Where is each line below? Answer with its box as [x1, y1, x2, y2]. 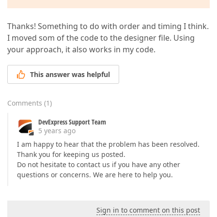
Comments [7, 98, 42, 108]
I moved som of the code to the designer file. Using [7, 32, 195, 43]
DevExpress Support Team [38, 117, 106, 127]
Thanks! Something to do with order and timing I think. [7, 21, 209, 31]
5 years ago [38, 126, 76, 136]
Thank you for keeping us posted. [17, 150, 125, 159]
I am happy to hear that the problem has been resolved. [17, 139, 200, 149]
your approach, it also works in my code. [7, 44, 155, 55]
